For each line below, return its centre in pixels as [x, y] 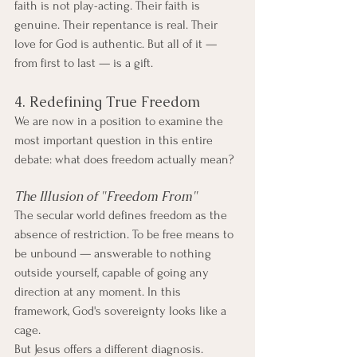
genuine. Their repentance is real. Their [118, 25]
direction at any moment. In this [99, 292]
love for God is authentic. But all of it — [117, 44]
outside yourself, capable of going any [113, 273]
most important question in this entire [115, 140]
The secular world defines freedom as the [122, 215]
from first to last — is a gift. [84, 63]
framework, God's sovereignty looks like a [122, 311]
